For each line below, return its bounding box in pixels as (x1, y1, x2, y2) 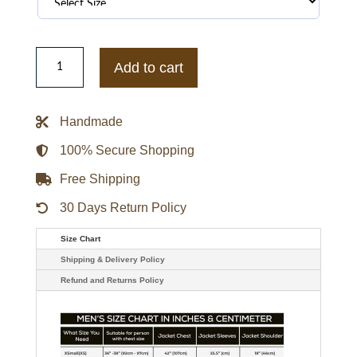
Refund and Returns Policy (60, 276, 164, 285)
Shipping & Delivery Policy (60, 255, 165, 265)
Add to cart (113, 59, 183, 76)
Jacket (34, 69, 71, 83)
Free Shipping (59, 172, 140, 186)
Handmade (59, 115, 123, 129)
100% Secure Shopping (59, 143, 194, 158)
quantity (34, 81, 82, 95)
